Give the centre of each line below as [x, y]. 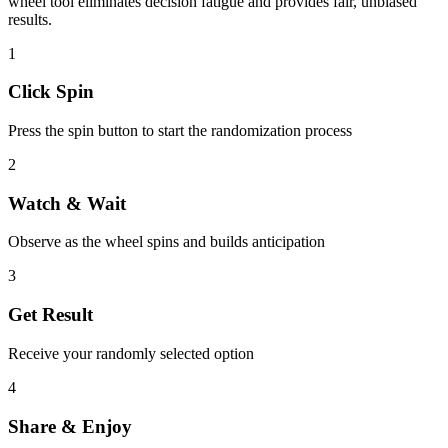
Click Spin [51, 92]
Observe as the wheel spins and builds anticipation [166, 242]
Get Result [50, 315]
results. [30, 19]
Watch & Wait [67, 203]
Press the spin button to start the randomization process [180, 131]
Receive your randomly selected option [131, 353]
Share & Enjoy [70, 426]
